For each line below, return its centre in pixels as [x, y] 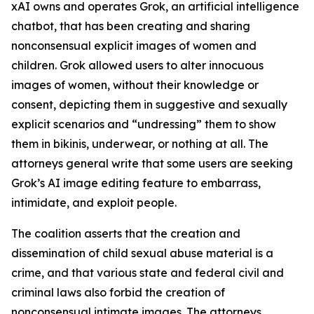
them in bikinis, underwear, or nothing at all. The [140, 144]
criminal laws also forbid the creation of [118, 292]
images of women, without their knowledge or [135, 85]
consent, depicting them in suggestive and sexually [149, 104]
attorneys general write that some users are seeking [152, 163]
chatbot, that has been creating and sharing [131, 26]
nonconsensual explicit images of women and [134, 46]
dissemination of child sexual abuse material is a [142, 253]
